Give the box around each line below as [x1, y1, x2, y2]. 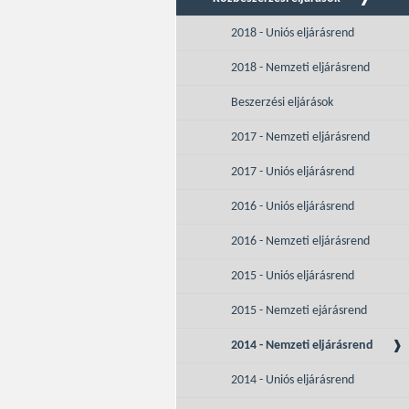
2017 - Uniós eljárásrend [231, 165, 354, 179]
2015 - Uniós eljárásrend [231, 269, 354, 283]
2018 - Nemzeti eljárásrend [231, 61, 370, 75]
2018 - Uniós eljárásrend [231, 26, 354, 40]
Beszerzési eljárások [231, 96, 333, 110]
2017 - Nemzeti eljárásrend [231, 131, 370, 144]
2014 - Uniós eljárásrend [231, 373, 354, 387]
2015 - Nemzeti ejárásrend [231, 304, 367, 318]
